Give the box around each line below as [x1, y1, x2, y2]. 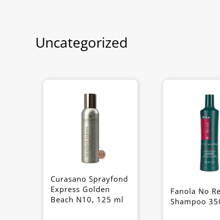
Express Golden [51, 184, 110, 194]
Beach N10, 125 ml [51, 194, 124, 204]
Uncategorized [35, 33, 128, 52]
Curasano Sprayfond [51, 174, 128, 184]
